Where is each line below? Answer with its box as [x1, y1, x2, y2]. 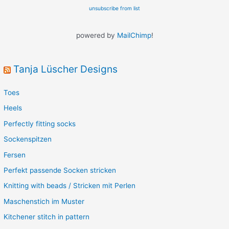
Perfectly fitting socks [4, 119, 76, 128]
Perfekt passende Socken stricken [4, 166, 117, 174]
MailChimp [117, 31, 151, 39]
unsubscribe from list [89, 5, 140, 11]
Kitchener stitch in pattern [4, 213, 90, 221]
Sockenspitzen [4, 135, 52, 144]
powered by [76, 31, 117, 39]
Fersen [4, 150, 26, 159]
